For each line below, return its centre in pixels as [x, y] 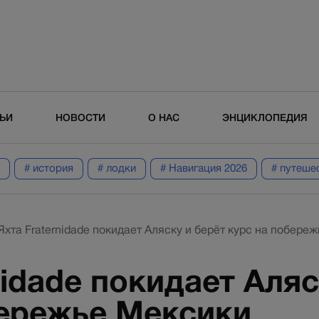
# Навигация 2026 [203, 168]
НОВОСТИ [80, 117]
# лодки [116, 168]
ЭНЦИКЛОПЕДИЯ [265, 117]
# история [48, 168]
